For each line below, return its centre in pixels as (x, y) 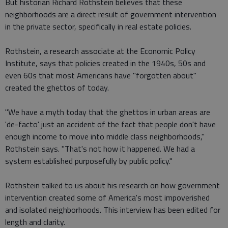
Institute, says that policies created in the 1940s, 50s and (105, 63)
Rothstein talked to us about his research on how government (112, 185)
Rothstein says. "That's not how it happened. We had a (100, 148)
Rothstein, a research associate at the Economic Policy (100, 51)
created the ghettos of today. (57, 87)
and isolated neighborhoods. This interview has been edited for (113, 209)
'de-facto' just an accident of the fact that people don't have (110, 124)
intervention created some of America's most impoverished (107, 197)
